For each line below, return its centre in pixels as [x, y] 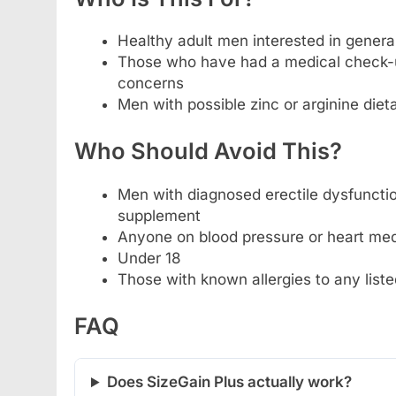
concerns [150, 83]
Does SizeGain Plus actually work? [230, 382]
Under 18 [149, 258]
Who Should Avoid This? [208, 151]
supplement [159, 215]
